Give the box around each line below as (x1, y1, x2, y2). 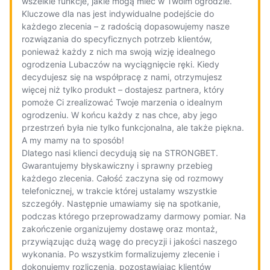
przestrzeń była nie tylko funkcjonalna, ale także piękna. (22, 122, 244, 133)
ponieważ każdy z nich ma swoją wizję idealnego (22, 46, 215, 57)
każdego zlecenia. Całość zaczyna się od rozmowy (22, 173, 224, 183)
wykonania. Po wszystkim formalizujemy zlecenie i (22, 249, 219, 259)
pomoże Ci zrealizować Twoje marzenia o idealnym (22, 97, 222, 107)
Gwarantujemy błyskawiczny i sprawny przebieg (22, 160, 213, 171)
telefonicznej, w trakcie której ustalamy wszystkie (22, 186, 217, 196)
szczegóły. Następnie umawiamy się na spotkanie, (22, 198, 221, 209)
